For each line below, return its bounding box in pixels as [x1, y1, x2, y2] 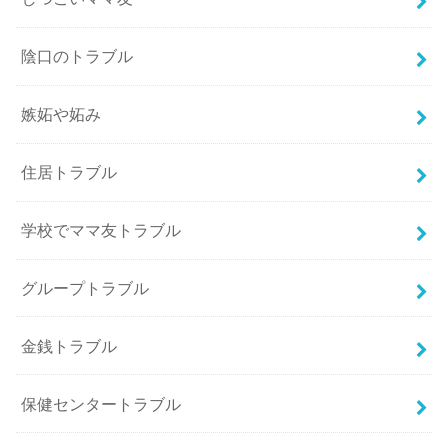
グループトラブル [21, 278, 150, 297]
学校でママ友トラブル [21, 221, 182, 240]
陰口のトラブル [21, 47, 134, 66]
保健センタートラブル [21, 394, 182, 413]
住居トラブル [21, 163, 118, 182]
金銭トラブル [21, 336, 118, 355]
